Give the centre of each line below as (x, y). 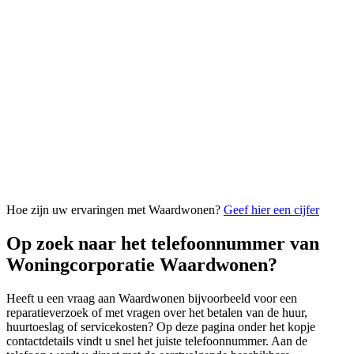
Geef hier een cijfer (271, 209)
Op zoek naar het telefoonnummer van (163, 243)
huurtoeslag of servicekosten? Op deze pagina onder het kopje (161, 326)
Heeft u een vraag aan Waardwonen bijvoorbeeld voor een (152, 298)
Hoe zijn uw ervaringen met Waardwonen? (115, 209)
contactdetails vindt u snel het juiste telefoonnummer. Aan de (157, 341)
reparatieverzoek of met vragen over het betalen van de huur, (157, 312)
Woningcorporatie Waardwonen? (142, 264)
